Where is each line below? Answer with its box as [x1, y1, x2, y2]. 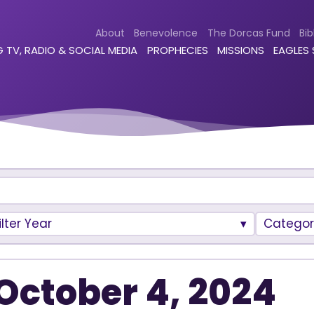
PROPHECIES [146, 43, 208, 58]
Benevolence [134, 25, 198, 40]
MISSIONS [217, 43, 264, 58]
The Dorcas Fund [207, 25, 290, 40]
